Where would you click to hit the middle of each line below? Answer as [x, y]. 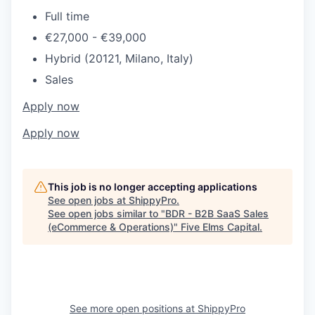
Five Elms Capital [220, 226]
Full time [67, 16]
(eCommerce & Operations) [111, 226]
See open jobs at [88, 200]
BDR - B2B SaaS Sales [217, 213]
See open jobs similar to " [107, 213]
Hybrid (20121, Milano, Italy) [119, 58]
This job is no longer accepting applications [153, 186]
